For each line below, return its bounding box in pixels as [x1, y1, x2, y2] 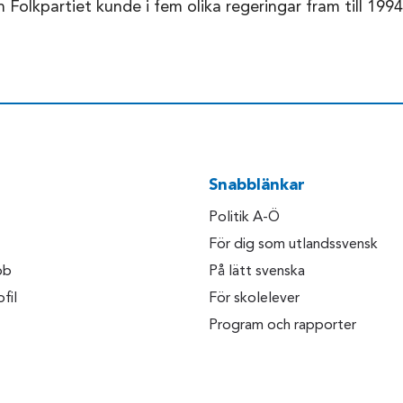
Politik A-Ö [209, 210, 280, 226]
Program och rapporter [209, 318, 356, 334]
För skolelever [209, 291, 300, 307]
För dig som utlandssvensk [209, 237, 378, 253]
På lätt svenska [209, 264, 305, 280]
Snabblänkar [209, 177, 305, 194]
